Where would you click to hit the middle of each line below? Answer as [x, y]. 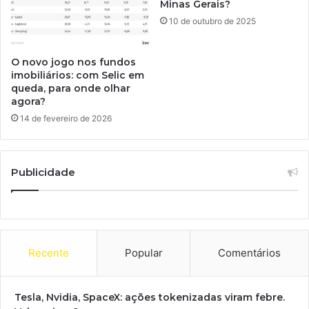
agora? [28, 102]
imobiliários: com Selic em [78, 76]
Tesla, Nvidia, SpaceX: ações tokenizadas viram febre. [150, 298]
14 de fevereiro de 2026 [66, 119]
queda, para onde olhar [71, 89]
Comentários [250, 253]
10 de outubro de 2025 [212, 21]
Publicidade [43, 172]
